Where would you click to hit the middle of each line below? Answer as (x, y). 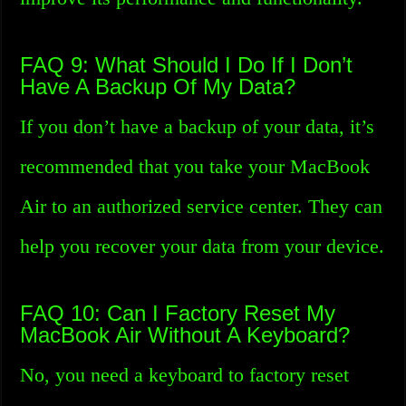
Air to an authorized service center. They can (202, 206)
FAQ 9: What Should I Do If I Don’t (187, 65)
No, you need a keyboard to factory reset (185, 375)
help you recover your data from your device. (203, 246)
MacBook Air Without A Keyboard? (185, 335)
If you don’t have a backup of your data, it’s (198, 126)
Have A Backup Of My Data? (158, 87)
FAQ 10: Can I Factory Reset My (178, 313)
